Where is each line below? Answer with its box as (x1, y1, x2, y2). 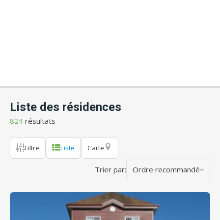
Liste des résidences (10, 100, 121, 114)
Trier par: (95, 165, 126, 174)
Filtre (25, 143, 39, 152)
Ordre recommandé (133, 165, 200, 174)
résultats (23, 116, 55, 126)
